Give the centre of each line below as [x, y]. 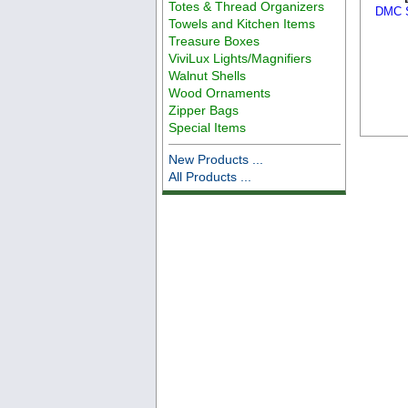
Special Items [208, 127]
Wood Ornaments [220, 92]
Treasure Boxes [214, 41]
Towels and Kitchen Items [242, 23]
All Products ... [210, 176]
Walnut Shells [208, 75]
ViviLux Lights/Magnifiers [240, 58]
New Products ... [216, 159]
